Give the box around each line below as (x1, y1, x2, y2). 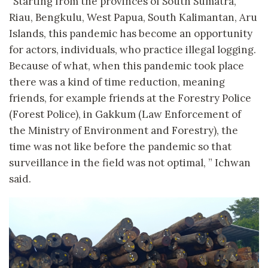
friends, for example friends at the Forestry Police (9, 91, 251, 105)
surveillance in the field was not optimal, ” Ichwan (9, 156, 251, 169)
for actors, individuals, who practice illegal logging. (9, 42, 256, 56)
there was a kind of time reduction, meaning (9, 75, 225, 89)
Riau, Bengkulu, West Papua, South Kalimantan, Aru (9, 10, 257, 24)
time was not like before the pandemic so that (9, 139, 232, 153)
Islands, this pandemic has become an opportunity (9, 26, 252, 40)
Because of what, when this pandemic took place (9, 59, 244, 72)
